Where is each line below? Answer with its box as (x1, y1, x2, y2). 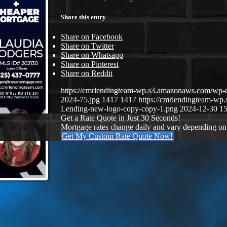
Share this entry (61, 13, 106, 21)
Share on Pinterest (61, 60, 119, 69)
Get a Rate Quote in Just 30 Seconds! (61, 113, 180, 123)
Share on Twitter (61, 42, 114, 51)
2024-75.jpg (61, 95, 100, 104)
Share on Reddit (61, 69, 112, 78)
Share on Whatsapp (61, 51, 123, 60)
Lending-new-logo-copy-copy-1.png (61, 104, 178, 113)
